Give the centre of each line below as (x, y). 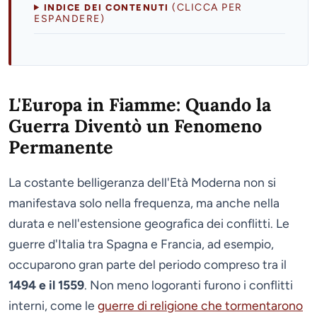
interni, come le (53, 305)
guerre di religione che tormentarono (200, 305)
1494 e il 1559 (46, 284)
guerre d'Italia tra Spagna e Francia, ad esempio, (141, 243)
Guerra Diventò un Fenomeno (135, 126)
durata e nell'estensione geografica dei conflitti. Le (149, 223)
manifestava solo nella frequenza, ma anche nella (144, 202)
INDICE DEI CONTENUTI (108, 7)
